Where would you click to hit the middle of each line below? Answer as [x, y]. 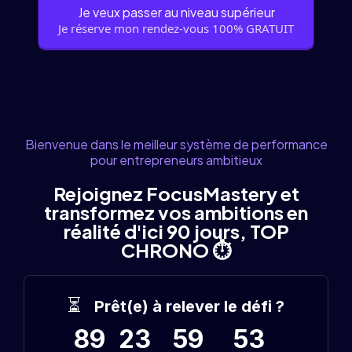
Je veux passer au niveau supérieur [176, 12]
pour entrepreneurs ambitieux [176, 159]
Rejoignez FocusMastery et [176, 193]
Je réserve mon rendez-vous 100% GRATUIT [176, 28]
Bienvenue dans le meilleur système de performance [176, 144]
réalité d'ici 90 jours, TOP [176, 231]
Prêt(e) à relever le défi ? [189, 306]
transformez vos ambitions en [176, 212]
